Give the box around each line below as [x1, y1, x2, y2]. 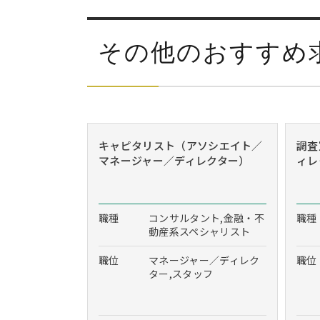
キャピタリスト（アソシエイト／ [99, 138, 263, 153]
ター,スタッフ [149, 266, 214, 281]
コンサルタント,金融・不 [149, 211, 264, 225]
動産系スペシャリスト [149, 224, 251, 239]
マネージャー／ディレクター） [99, 153, 250, 168]
